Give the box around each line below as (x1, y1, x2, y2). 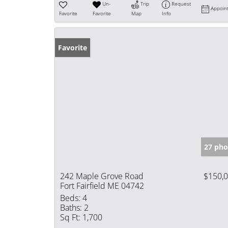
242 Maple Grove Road (60, 170, 144, 182)
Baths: (60, 202, 82, 213)
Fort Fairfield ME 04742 (60, 180, 144, 191)
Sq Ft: (60, 211, 80, 223)
